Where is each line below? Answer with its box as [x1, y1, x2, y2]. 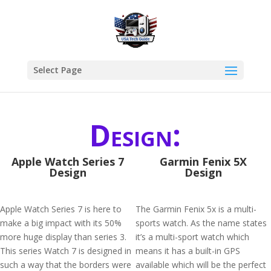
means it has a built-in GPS [135, 245, 240, 256]
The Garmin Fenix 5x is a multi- [135, 203, 256, 215]
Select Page [33, 64, 82, 76]
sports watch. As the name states [135, 217, 267, 229]
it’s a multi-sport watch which [135, 231, 249, 243]
